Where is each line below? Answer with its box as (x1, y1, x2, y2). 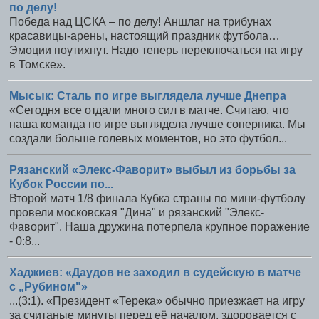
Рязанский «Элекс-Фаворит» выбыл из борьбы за (9, 163, 296, 176)
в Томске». (9, 58, 66, 71)
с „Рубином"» (9, 280, 88, 293)
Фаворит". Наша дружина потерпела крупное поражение (9, 220, 310, 233)
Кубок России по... (9, 177, 113, 190)
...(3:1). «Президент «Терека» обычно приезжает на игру (9, 294, 305, 307)
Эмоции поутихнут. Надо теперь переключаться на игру (9, 44, 303, 57)
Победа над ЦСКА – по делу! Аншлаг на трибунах (9, 16, 271, 28)
